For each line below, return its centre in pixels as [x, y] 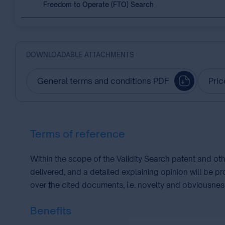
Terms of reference [78, 134]
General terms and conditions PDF [103, 81]
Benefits [51, 211]
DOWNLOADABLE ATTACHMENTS [80, 54]
